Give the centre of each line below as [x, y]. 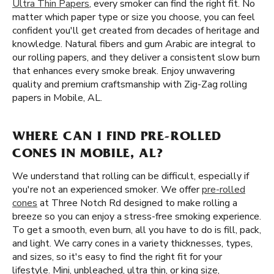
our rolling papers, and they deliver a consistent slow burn [136, 57]
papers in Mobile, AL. [57, 98]
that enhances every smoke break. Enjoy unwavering [124, 71]
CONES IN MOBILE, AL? [88, 155]
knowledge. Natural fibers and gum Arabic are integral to [134, 44]
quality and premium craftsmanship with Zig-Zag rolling [130, 84]
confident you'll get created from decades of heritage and [136, 31]
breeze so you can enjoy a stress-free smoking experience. [137, 217]
